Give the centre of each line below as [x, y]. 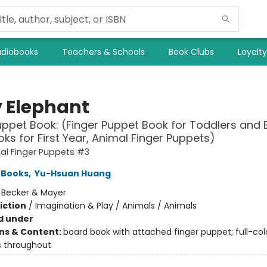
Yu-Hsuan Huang [72, 173]
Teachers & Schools [103, 52]
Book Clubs [191, 52]
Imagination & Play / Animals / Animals [116, 206]
